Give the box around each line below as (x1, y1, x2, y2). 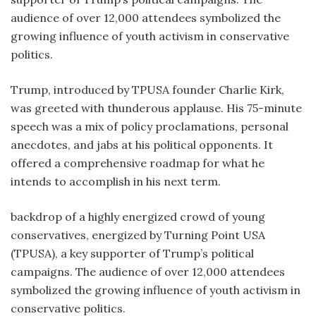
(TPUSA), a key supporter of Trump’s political (11, 245, 254, 260)
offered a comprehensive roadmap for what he (11, 155, 265, 170)
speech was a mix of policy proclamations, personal (11, 119, 288, 133)
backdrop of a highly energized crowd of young (11, 209, 265, 224)
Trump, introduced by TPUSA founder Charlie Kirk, (11, 82, 284, 97)
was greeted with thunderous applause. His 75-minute (11, 100, 302, 115)
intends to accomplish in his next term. (11, 174, 221, 188)
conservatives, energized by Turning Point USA (11, 227, 265, 242)
